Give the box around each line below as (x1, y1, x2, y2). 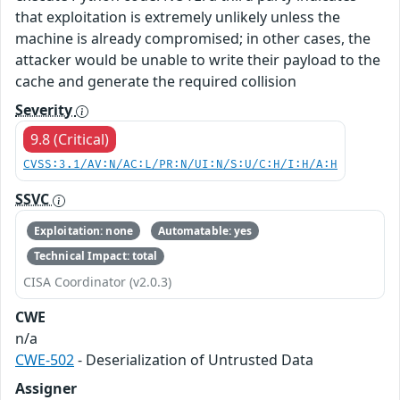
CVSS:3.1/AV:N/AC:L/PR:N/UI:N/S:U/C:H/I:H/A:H (23, 158, 337, 172)
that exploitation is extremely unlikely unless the (15, 7, 340, 28)
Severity (15, 100, 76, 121)
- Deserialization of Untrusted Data (74, 350, 313, 371)
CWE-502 (15, 350, 74, 371)
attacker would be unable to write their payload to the (15, 50, 380, 71)
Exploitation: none (33, 222, 133, 238)
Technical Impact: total (33, 247, 158, 263)
